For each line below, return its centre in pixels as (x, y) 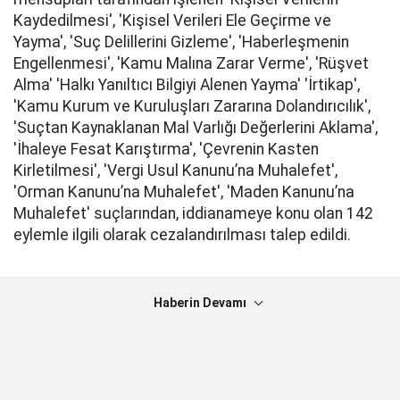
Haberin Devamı (200, 303)
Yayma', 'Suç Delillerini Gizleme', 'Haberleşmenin (181, 42)
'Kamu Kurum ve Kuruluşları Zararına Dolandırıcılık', (192, 107)
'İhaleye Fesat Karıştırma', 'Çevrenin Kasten (166, 150)
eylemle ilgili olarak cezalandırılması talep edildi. (182, 235)
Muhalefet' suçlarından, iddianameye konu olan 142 (193, 214)
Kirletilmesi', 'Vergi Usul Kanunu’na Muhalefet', (175, 171)
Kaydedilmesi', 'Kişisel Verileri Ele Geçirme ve (172, 21)
